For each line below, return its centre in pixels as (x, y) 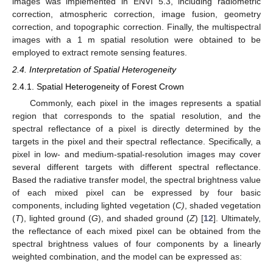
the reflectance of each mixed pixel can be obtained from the (136, 231)
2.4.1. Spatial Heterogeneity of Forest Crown (98, 87)
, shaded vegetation (223, 206)
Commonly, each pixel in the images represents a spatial (145, 103)
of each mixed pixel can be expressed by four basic (136, 193)
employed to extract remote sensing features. (100, 52)
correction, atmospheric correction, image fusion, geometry (136, 14)
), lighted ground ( (56, 218)
